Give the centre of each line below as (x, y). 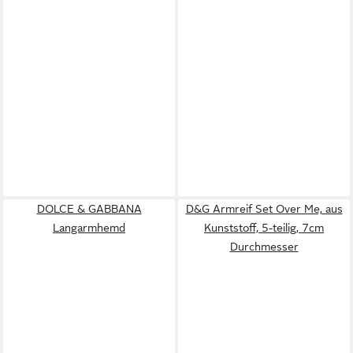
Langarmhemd (89, 228)
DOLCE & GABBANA (89, 209)
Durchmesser (264, 247)
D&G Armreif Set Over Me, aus (264, 209)
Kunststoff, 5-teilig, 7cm (264, 228)
